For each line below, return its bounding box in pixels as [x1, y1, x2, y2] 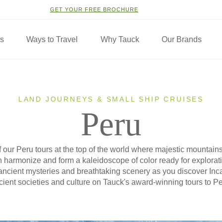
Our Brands [161, 35, 202, 44]
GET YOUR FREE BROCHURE [50, 6, 138, 12]
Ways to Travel [26, 35, 78, 44]
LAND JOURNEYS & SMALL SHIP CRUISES [18, 95, 204, 103]
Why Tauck [100, 35, 139, 44]
